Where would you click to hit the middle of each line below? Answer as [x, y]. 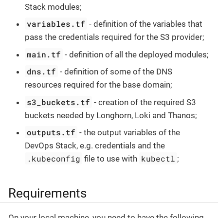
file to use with [111, 159]
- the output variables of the [129, 133]
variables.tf [56, 24]
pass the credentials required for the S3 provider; [115, 37]
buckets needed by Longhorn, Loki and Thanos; [111, 115]
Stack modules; [53, 7]
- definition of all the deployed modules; [136, 54]
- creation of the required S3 [144, 102]
